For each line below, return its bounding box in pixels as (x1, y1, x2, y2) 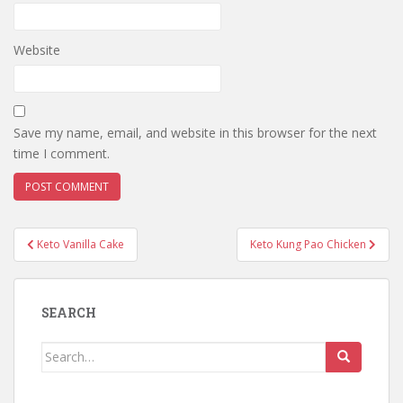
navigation (13, 246, 132, 276)
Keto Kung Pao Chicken (250, 236, 369, 252)
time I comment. (13, 144, 110, 162)
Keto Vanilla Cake (37, 236, 124, 252)
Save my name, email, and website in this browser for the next (13, 123, 377, 141)
